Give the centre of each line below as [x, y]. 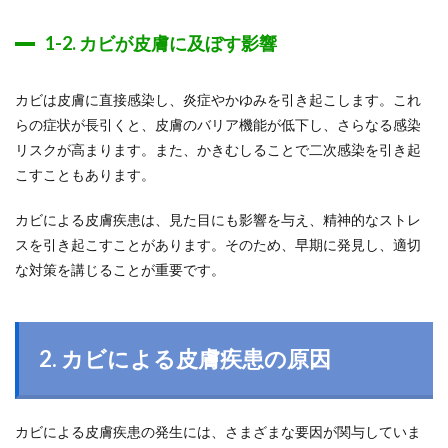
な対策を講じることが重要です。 [120, 269]
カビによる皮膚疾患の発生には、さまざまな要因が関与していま [218, 431]
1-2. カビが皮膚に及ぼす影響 [161, 43]
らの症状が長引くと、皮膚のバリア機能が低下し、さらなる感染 [218, 124]
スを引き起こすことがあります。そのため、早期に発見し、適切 [218, 244]
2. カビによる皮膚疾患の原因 [185, 358]
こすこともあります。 [85, 174]
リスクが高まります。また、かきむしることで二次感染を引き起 [218, 149]
